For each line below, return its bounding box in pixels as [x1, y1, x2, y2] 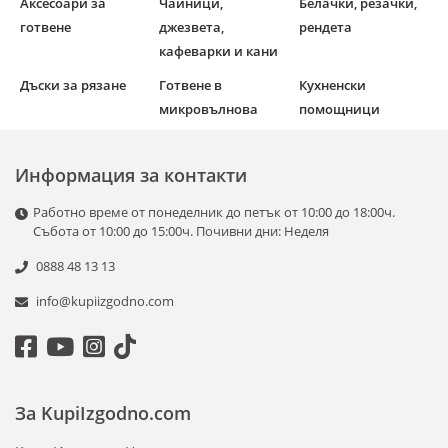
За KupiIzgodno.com [15, 401, 191, 426]
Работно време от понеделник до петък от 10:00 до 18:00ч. [33, 203, 395, 222]
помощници [298, 100, 380, 119]
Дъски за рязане [20, 76, 126, 95]
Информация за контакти [15, 163, 247, 188]
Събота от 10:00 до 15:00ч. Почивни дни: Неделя [33, 222, 329, 241]
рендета [298, 18, 352, 37]
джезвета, [159, 18, 225, 37]
